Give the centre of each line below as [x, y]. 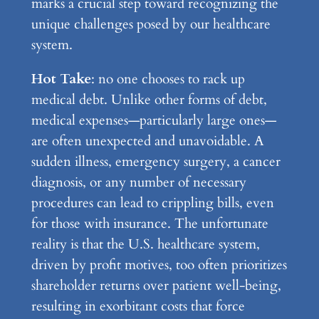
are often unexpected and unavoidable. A [147, 141]
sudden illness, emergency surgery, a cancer [156, 162]
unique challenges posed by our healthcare [151, 25]
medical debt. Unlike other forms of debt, [149, 100]
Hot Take [61, 79]
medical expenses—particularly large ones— [153, 121]
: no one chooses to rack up [168, 79]
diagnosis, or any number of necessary [138, 183]
